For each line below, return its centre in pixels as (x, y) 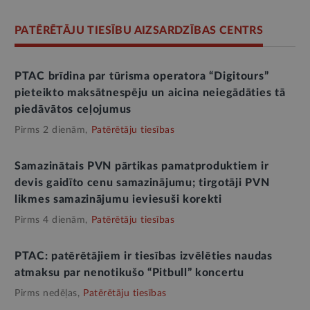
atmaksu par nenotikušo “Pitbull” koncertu (129, 272)
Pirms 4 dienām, (51, 220)
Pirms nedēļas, (47, 293)
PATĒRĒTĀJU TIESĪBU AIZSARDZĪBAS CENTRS (139, 30)
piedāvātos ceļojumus (73, 109)
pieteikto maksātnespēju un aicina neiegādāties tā (150, 92)
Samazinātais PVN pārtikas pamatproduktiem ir (142, 166)
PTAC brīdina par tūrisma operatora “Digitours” (142, 76)
